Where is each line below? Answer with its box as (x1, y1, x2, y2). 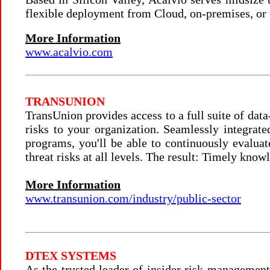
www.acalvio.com (25, 45, 113, 58)
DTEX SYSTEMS (25, 249, 116, 262)
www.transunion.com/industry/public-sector (25, 192, 241, 205)
